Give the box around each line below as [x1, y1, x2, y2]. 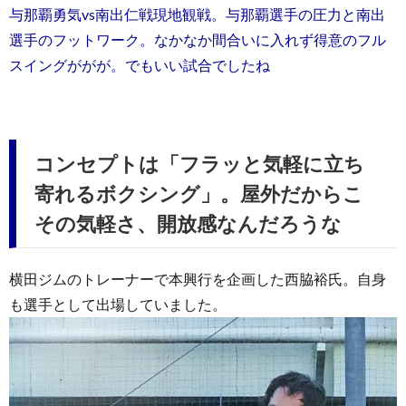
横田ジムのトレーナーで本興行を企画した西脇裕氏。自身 [9, 269, 386, 287]
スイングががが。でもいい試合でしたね [9, 55, 270, 73]
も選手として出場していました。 [9, 295, 227, 313]
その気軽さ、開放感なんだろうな [34, 210, 342, 236]
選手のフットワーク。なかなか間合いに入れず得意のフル [9, 30, 386, 48]
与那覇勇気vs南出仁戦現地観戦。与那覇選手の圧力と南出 [9, 5, 385, 23]
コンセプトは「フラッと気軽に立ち [34, 150, 364, 176]
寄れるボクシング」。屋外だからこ [34, 180, 363, 206]
